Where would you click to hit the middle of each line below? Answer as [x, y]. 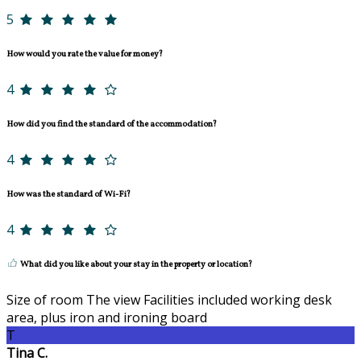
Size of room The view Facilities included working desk [169, 300]
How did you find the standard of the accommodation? [112, 125]
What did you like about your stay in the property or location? [135, 265]
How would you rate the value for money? [85, 55]
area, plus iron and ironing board [107, 318]
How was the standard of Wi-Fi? [68, 195]
